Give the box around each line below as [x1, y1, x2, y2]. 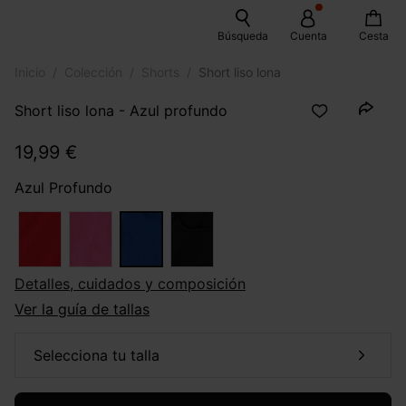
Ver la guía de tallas [14, 300, 150, 318]
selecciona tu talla [43, 346, 159, 364]
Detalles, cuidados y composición [25, 275, 246, 293]
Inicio [14, 64, 45, 80]
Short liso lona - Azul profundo [14, 101, 227, 120]
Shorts [141, 64, 179, 80]
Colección [64, 64, 122, 80]
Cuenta [289, 29, 327, 43]
